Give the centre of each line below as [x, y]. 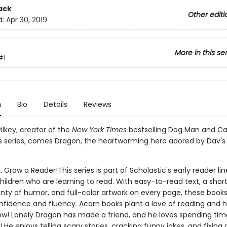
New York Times [99, 130]
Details [55, 104]
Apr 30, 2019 [26, 20]
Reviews [97, 104]
